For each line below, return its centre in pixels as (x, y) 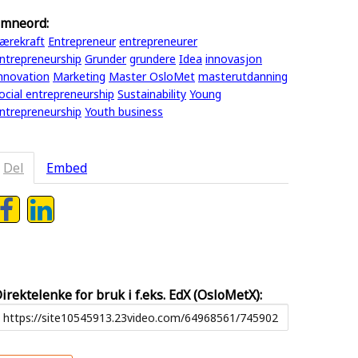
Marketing (79, 76)
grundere (153, 59)
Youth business (124, 111)
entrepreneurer (158, 41)
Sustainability (152, 94)
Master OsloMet (152, 76)
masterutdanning (243, 76)
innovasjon (234, 59)
